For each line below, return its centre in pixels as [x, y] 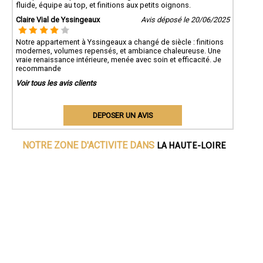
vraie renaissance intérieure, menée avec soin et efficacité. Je [119, 59]
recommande [38, 68]
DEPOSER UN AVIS [122, 115]
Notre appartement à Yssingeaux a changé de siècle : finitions [120, 42]
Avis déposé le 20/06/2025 [185, 19]
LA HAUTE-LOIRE [192, 145]
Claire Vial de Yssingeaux [58, 19]
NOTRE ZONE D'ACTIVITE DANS [90, 145]
